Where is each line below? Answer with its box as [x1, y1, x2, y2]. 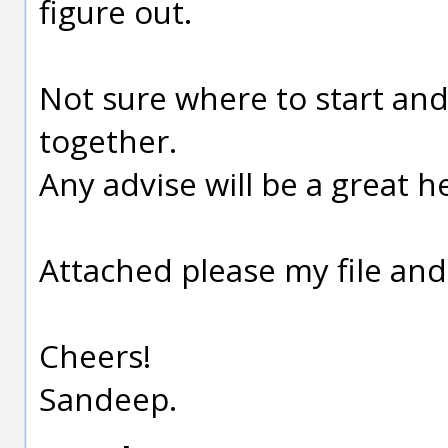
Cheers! [39, 334, 151, 377]
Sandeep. [39, 377, 177, 420]
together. [39, 119, 177, 162]
